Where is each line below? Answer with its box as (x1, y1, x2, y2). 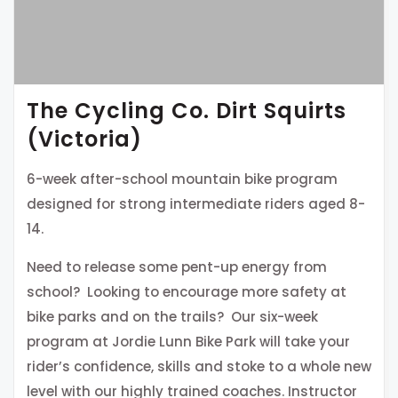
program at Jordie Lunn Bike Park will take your (27, 331, 350, 351)
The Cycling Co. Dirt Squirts (27, 95, 346, 125)
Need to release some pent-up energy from (27, 257, 327, 276)
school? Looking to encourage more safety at (27, 282, 346, 301)
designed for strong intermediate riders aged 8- (27, 194, 365, 213)
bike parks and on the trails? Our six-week (27, 306, 318, 326)
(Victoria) (27, 123, 142, 154)
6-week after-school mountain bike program (27, 169, 338, 188)
